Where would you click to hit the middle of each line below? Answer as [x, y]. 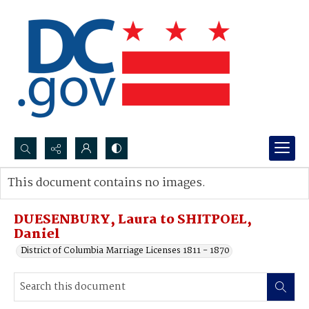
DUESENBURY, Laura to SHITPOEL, [133, 220]
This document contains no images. [107, 183]
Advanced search [57, 197]
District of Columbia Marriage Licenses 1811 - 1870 [125, 251]
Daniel [37, 235]
